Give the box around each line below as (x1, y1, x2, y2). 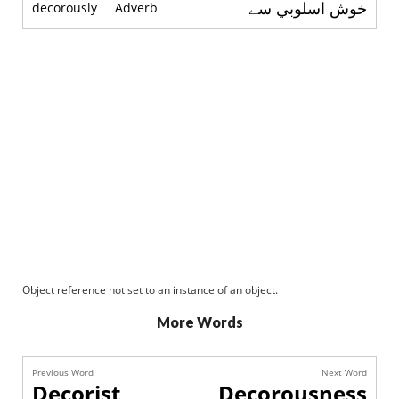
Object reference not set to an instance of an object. (22, 282, 278, 297)
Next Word (322, 366, 367, 379)
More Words (156, 313, 243, 330)
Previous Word (32, 366, 94, 379)
